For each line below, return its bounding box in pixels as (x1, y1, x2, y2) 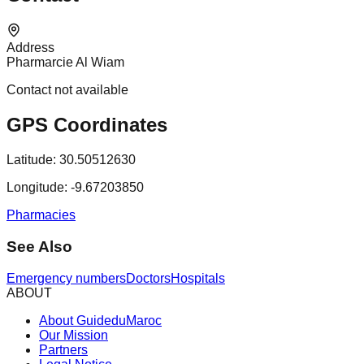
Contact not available (6, 83, 128, 97)
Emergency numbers (6, 271, 126, 285)
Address (6, 41, 54, 55)
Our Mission (39, 327, 108, 342)
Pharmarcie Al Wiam (6, 55, 124, 70)
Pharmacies (6, 208, 76, 223)
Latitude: (6, 153, 56, 167)
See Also (6, 237, 72, 255)
